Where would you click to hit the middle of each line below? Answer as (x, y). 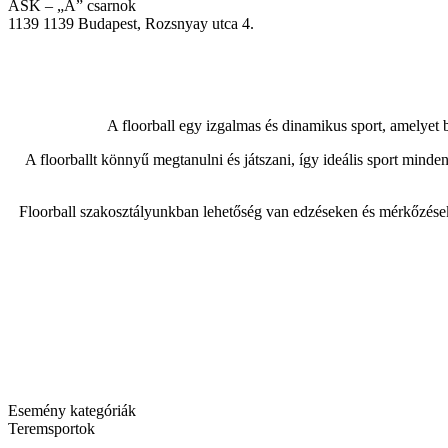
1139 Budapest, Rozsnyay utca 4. (148, 24)
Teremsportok (51, 428)
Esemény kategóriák (72, 410)
